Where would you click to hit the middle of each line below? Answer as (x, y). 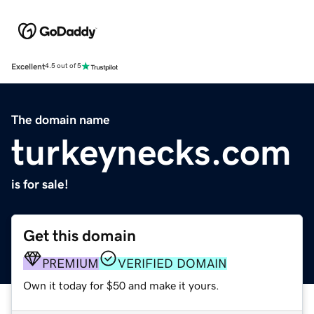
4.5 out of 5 (63, 66)
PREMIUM (70, 263)
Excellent (28, 66)
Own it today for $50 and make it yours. (121, 285)
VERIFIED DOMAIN (172, 263)
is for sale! (40, 184)
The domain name (61, 120)
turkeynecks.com (151, 152)
